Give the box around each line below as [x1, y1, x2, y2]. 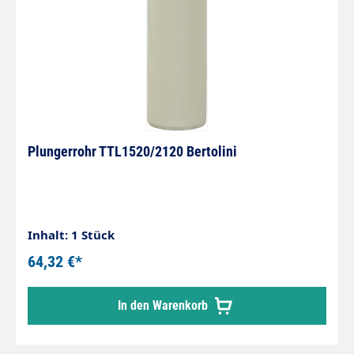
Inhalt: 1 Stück [28, 227, 115, 243]
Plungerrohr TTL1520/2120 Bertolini [28, 143, 237, 160]
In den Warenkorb [118, 298, 211, 313]
